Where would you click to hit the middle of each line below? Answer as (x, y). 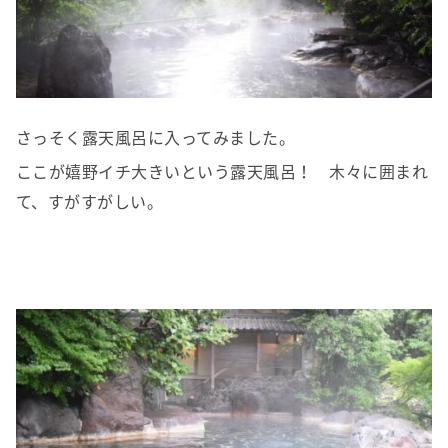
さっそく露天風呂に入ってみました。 (156, 137)
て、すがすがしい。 (90, 201)
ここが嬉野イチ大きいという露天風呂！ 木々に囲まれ (222, 171)
